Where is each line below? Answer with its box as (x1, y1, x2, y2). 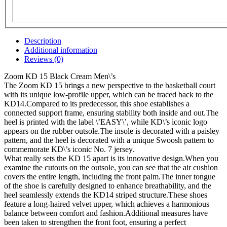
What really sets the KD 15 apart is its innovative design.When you (4, 154, 218, 163)
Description (24, 36, 61, 46)
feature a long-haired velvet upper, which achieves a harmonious (4, 200, 209, 209)
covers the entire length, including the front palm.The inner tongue (4, 172, 215, 181)
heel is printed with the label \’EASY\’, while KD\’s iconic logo (4, 118, 207, 127)
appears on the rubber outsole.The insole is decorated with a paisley (4, 127, 219, 136)
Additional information (24, 46, 97, 55)
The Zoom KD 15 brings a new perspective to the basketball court (4, 81, 215, 90)
